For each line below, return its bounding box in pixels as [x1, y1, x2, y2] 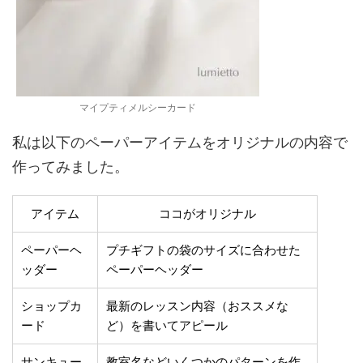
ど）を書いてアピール [106, 318, 228, 333]
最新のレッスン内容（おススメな [106, 298, 288, 314]
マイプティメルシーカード [79, 101, 196, 113]
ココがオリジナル [159, 206, 256, 221]
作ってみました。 [12, 158, 129, 175]
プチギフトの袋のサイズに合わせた [106, 242, 301, 258]
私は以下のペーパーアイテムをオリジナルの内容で [12, 134, 348, 151]
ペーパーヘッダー [106, 262, 203, 277]
